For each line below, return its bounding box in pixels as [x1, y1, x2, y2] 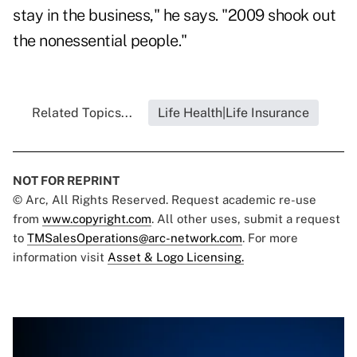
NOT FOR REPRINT [13, 174, 120, 188]
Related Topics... [32, 105, 132, 121]
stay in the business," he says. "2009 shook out [13, 6, 336, 25]
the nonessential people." [13, 31, 187, 51]
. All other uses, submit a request [151, 212, 340, 226]
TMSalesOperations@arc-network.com [27, 231, 242, 245]
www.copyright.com [42, 212, 151, 226]
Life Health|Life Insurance [158, 105, 309, 121]
